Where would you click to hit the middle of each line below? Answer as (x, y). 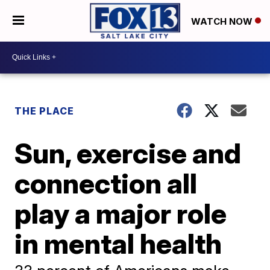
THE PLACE (45, 111)
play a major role (121, 213)
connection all (106, 183)
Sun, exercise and (128, 153)
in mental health (118, 243)
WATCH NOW (223, 21)
